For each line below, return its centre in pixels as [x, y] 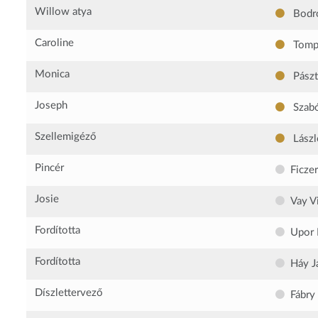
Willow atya [64, 12]
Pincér [50, 168]
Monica [53, 75]
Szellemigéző [66, 137]
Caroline [55, 43]
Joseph [51, 106]
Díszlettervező [69, 293]
